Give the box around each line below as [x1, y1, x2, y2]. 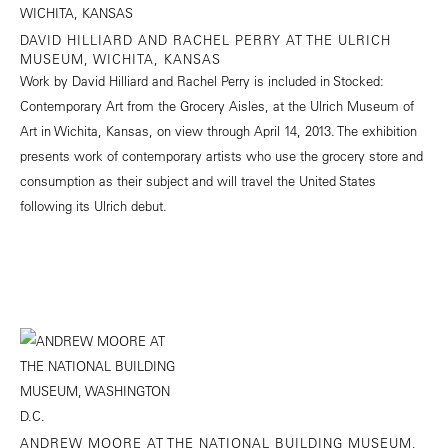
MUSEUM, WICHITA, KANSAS [20, 50, 221, 68]
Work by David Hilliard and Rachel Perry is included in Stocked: [20, 72, 384, 90]
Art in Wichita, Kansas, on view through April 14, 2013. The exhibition [20, 122, 417, 140]
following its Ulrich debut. [20, 197, 167, 215]
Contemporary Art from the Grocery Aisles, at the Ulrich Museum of [20, 97, 414, 115]
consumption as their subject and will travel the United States [20, 172, 376, 190]
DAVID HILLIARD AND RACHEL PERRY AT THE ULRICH [20, 31, 391, 49]
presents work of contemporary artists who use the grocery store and [20, 147, 423, 165]
